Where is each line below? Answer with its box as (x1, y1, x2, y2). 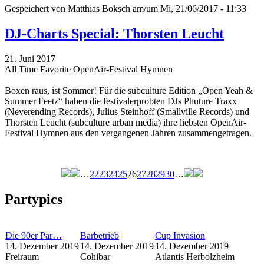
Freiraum (5, 252, 39, 262)
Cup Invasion (155, 230, 205, 240)
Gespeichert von (5, 4, 68, 14)
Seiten (5, 180, 42, 196)
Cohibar (80, 252, 110, 262)
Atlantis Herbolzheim (155, 252, 235, 262)
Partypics (5, 192, 62, 207)
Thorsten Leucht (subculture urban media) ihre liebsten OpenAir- (5, 117, 246, 128)
